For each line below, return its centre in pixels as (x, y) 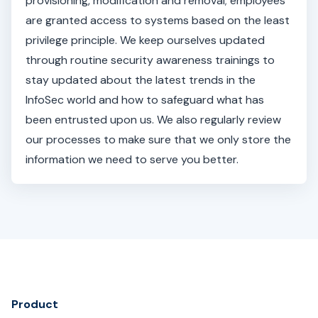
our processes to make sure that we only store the (158, 139)
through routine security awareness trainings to (150, 60)
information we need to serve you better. (132, 159)
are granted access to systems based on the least (158, 20)
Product (35, 304)
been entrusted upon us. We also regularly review (153, 120)
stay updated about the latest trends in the (141, 80)
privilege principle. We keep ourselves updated (145, 40)
